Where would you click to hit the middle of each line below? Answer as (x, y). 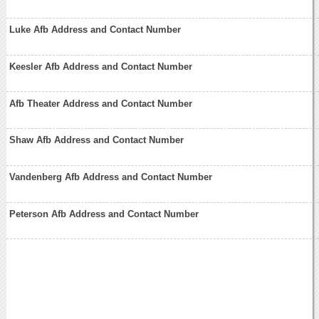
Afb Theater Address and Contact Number (101, 103)
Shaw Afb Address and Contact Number (97, 140)
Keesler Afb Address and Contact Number (101, 66)
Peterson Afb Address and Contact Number (104, 214)
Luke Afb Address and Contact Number (95, 30)
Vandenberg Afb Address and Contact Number (111, 177)
